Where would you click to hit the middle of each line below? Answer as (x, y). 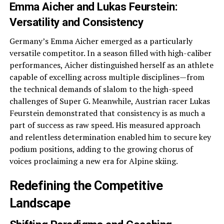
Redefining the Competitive (86, 185)
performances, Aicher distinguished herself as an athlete (111, 65)
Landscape (40, 203)
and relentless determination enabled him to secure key (110, 137)
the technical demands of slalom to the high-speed (101, 89)
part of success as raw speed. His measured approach (105, 125)
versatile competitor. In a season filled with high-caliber (110, 53)
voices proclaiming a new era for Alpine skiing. (93, 161)
